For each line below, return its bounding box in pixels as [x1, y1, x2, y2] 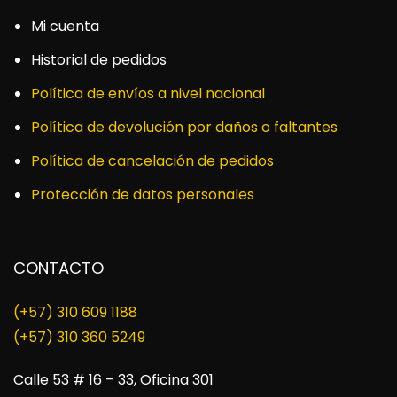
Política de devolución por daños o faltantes [31, 117, 338, 137]
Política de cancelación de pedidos [31, 151, 274, 171]
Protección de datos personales [31, 184, 254, 205]
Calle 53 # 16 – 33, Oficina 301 [13, 370, 214, 390]
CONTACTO [13, 257, 104, 279]
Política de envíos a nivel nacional [31, 83, 265, 104]
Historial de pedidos [31, 50, 167, 70]
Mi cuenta [31, 16, 99, 36]
